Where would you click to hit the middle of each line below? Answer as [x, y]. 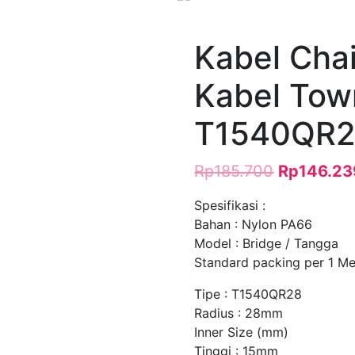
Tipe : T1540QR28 [248, 294]
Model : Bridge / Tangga [267, 243]
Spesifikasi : [230, 205]
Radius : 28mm [239, 313]
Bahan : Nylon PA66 [254, 224]
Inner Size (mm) [242, 332]
